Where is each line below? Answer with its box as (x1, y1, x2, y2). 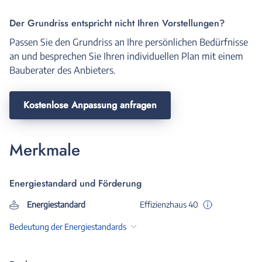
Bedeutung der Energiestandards (9, 221, 126, 232)
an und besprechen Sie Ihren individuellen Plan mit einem (9, 50, 243, 62)
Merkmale (9, 137, 80, 162)
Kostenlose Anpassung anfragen (23, 98, 157, 112)
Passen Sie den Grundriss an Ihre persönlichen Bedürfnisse (9, 36, 248, 48)
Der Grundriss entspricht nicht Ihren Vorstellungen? (9, 16, 225, 30)
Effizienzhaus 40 (139, 199, 198, 209)
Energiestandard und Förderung (9, 176, 142, 190)
